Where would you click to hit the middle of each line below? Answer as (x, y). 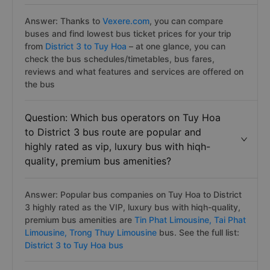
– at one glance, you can (177, 46)
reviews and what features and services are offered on (134, 71)
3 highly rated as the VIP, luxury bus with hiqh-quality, (133, 207)
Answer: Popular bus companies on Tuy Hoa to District (133, 194)
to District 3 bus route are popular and (113, 132)
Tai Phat (230, 220)
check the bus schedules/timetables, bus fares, (120, 59)
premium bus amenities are (78, 220)
